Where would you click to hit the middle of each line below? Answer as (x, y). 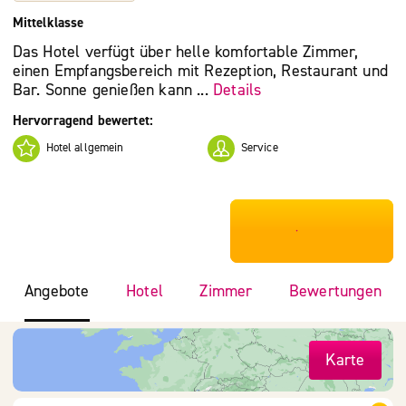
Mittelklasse (48, 22)
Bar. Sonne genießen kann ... (112, 91)
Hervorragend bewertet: (83, 120)
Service (259, 148)
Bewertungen (335, 291)
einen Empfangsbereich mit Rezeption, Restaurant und (200, 72)
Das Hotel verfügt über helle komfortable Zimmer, (185, 53)
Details (237, 91)
